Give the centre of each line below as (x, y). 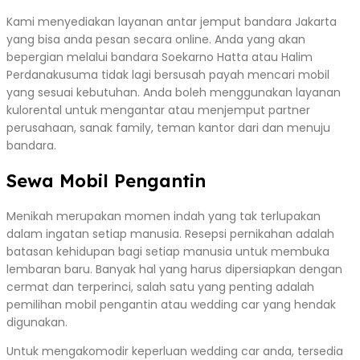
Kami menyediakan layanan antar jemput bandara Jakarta (172, 21)
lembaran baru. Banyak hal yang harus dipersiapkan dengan (174, 269)
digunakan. (37, 322)
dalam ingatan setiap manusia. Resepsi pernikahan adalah (170, 233)
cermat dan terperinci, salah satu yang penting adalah (160, 286)
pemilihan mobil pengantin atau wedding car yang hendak (171, 304)
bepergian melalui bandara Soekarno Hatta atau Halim (160, 57)
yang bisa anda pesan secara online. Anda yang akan (156, 39)
